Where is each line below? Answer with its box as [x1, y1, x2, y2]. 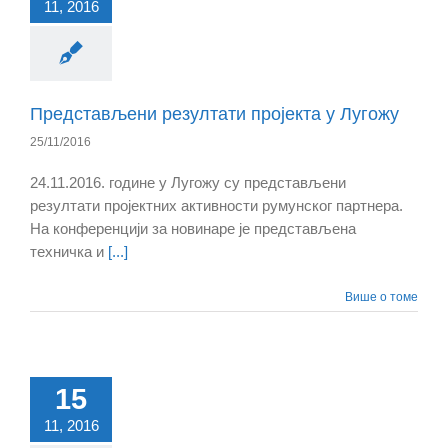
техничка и [30, 243, 108, 261]
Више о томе [345, 290, 418, 305]
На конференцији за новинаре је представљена [30, 220, 356, 238]
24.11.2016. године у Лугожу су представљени [30, 174, 346, 192]
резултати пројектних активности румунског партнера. [30, 197, 403, 215]
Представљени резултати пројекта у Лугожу [30, 104, 399, 125]
